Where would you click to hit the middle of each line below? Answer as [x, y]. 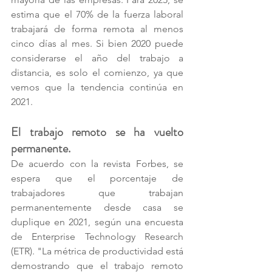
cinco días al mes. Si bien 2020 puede [97, 43]
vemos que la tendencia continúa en [97, 87]
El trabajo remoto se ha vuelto [97, 132]
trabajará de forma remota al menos [97, 29]
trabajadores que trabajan [97, 193]
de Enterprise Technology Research [97, 236]
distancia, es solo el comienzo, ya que [97, 73]
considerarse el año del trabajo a [97, 58]
